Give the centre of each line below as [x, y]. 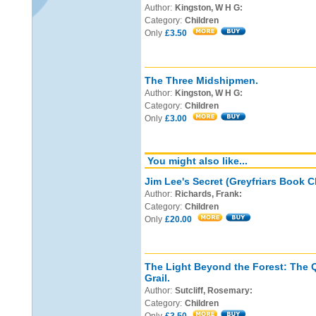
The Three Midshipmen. [201, 80]
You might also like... [197, 161]
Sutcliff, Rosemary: [214, 291]
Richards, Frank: [208, 194]
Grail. [157, 278]
